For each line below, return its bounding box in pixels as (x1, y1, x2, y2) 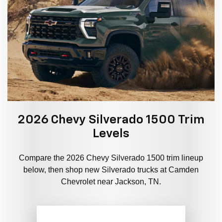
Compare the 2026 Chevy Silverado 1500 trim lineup (19, 154, 203, 163)
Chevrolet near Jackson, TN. (61, 177, 161, 186)
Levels (93, 128, 129, 141)
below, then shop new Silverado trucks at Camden (23, 166, 199, 174)
